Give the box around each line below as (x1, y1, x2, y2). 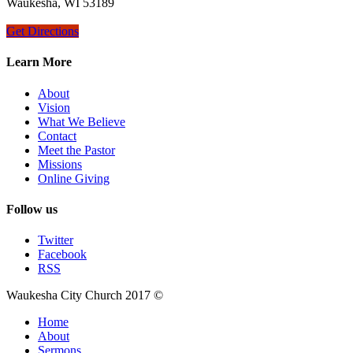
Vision (38, 100, 70, 114)
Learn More (6, 55, 72, 69)
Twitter (38, 233, 73, 247)
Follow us (6, 202, 58, 216)
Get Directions (6, 24, 79, 38)
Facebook (38, 247, 87, 262)
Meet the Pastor (38, 143, 115, 157)
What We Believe (38, 114, 125, 128)
